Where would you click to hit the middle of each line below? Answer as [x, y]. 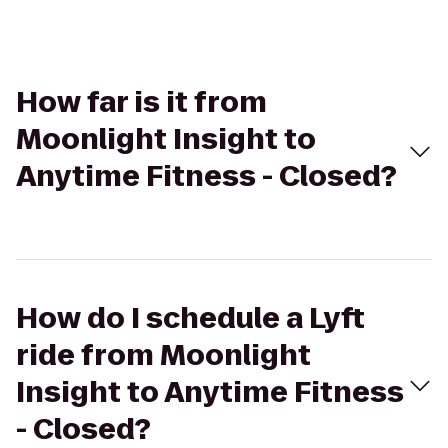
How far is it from [141, 102]
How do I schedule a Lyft [190, 318]
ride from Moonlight [163, 355]
